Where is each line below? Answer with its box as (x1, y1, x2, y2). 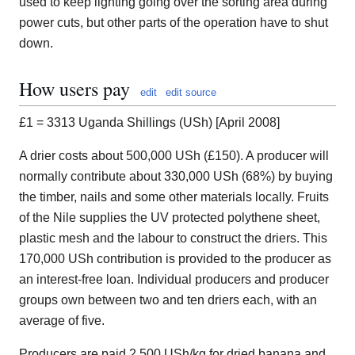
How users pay (19, 76, 130, 102)
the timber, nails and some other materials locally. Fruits (19, 190, 329, 204)
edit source (166, 86, 216, 99)
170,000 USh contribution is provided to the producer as (19, 252, 331, 266)
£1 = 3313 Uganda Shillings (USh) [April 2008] (19, 116, 280, 130)
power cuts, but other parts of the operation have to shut (19, 16, 328, 30)
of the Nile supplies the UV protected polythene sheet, (19, 211, 320, 225)
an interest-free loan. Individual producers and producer (19, 273, 329, 287)
